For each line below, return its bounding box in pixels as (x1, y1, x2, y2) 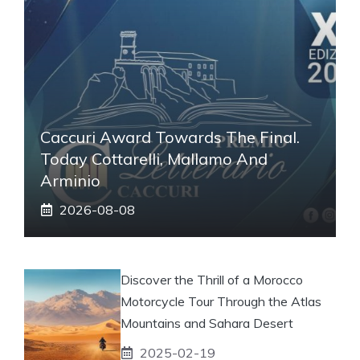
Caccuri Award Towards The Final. (40, 126, 300, 147)
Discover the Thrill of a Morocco (121, 271, 303, 288)
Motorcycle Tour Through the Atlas (121, 292, 321, 309)
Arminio (40, 170, 100, 190)
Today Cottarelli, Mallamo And (40, 148, 268, 169)
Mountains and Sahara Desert (121, 314, 293, 331)
